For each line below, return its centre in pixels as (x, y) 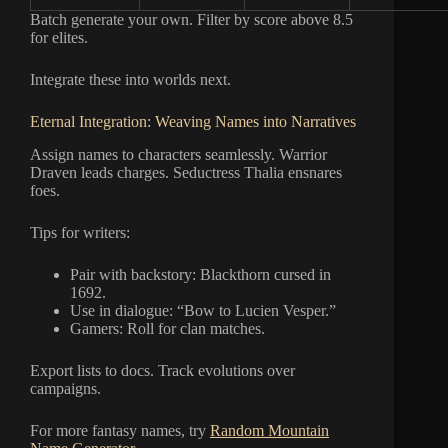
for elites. (59, 37)
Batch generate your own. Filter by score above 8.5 (191, 19)
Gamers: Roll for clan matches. (167, 328)
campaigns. (65, 388)
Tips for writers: (80, 232)
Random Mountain (269, 430)
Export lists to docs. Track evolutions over (162, 370)
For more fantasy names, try (120, 430)
